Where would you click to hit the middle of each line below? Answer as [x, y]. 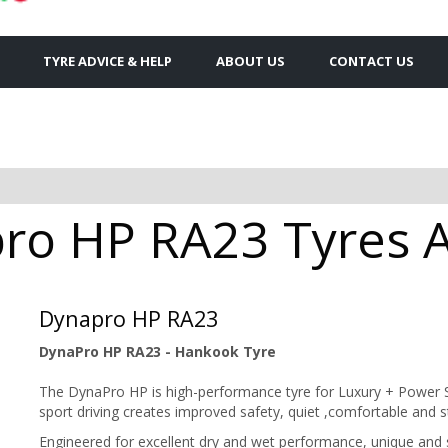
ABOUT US [250, 60]
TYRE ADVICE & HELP [107, 60]
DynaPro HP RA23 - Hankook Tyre [157, 351]
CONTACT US [371, 60]
